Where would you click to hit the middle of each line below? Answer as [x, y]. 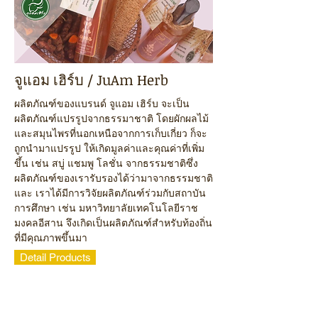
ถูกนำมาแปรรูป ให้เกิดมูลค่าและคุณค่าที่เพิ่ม [109, 148]
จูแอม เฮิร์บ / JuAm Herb [91, 79]
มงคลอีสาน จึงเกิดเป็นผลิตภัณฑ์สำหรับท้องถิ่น [113, 223]
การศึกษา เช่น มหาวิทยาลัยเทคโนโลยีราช [106, 208]
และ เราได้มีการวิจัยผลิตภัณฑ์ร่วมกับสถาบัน [110, 193]
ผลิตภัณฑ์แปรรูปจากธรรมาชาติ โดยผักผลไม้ [111, 119]
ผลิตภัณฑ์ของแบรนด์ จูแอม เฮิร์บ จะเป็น [102, 104]
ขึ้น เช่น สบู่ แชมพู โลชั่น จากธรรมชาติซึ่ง [106, 163]
